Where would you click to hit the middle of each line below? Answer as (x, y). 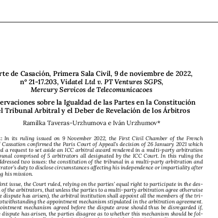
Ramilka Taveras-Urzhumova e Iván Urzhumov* (91, 147)
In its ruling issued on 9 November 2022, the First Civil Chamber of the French (101, 159)
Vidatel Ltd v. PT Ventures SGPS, (109, 115)
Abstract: (13, 159)
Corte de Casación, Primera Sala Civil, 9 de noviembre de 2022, (92, 108)
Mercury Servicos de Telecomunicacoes (91, 121)
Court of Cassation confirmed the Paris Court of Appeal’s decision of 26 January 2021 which (91, 163)
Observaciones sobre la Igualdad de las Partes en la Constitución (92, 131)
